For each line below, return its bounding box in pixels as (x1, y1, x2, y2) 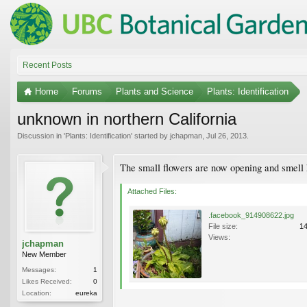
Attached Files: (127, 186, 177, 195)
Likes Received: (22, 277, 72, 285)
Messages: (22, 265, 56, 273)
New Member (22, 249, 66, 258)
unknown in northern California (17, 109, 236, 128)
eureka (75, 288, 97, 297)
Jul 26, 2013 (206, 131, 247, 140)
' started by (131, 131, 170, 140)
